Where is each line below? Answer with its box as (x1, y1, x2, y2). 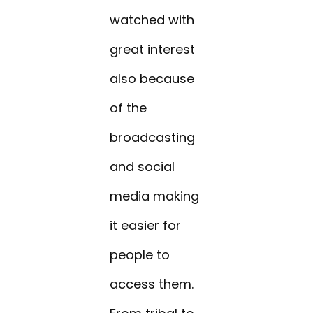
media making (110, 187, 200, 205)
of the (110, 99, 147, 117)
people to (110, 246, 170, 264)
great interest (110, 41, 196, 59)
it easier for (110, 217, 182, 235)
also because (110, 70, 195, 88)
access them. (110, 275, 194, 293)
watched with (110, 11, 195, 29)
